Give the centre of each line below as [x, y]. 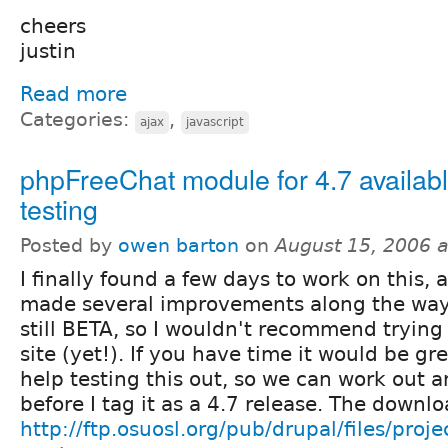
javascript [215, 122]
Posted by [69, 246]
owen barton [178, 246]
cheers [53, 26]
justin [48, 51]
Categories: [77, 120]
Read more [73, 94]
